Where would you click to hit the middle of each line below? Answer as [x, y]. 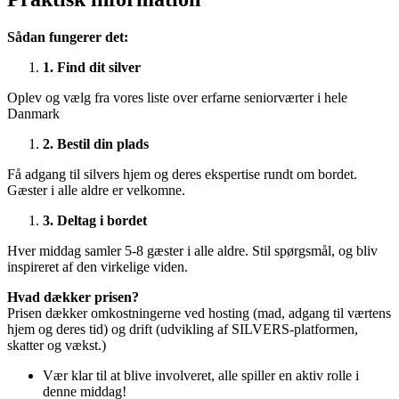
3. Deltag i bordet [95, 220]
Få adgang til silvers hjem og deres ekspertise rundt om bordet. [182, 174]
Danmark [33, 114]
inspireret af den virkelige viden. [98, 267]
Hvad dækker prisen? [73, 297]
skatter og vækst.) [57, 345]
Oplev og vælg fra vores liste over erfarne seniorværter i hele [177, 98]
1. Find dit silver [92, 67]
